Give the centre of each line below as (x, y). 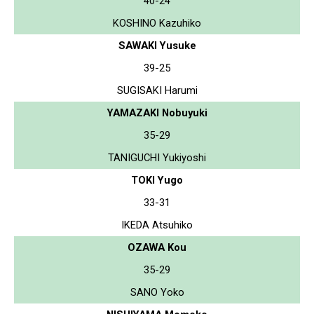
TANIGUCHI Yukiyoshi (157, 157)
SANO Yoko (157, 292)
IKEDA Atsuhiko (157, 225)
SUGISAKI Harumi (157, 90)
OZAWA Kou (157, 247)
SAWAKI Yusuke (157, 45)
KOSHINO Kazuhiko (157, 23)
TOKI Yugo (157, 180)
